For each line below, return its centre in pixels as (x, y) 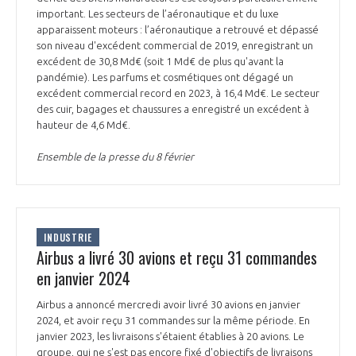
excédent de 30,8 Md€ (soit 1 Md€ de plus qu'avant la (160, 62)
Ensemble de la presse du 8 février (115, 157)
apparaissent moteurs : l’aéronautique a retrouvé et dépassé (178, 30)
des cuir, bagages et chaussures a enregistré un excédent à (173, 109)
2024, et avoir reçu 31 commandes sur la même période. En (173, 320)
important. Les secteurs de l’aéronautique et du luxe (158, 14)
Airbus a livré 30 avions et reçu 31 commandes (177, 257)
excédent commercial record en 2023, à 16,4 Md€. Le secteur (178, 93)
